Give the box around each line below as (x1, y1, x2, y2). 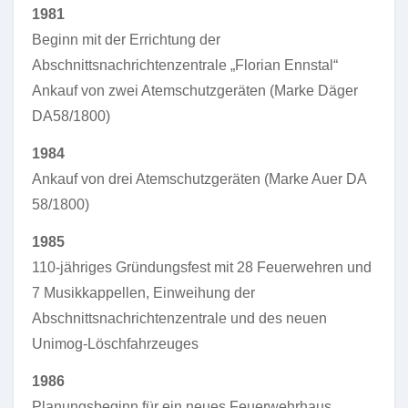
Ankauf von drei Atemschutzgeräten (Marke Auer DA (32, 171, 366, 187)
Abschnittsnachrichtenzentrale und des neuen (32, 311, 327, 326)
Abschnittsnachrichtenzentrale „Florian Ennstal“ (32, 57, 338, 73)
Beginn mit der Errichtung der (32, 32, 220, 47)
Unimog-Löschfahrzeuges (32, 336, 199, 352)
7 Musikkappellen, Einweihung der (32, 285, 255, 301)
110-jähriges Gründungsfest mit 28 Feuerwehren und (32, 260, 372, 275)
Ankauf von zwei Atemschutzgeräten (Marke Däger (32, 83, 358, 98)
